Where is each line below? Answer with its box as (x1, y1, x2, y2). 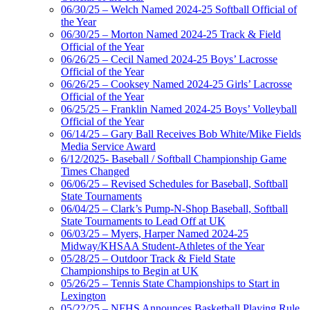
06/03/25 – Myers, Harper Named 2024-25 (61, 228, 248, 240)
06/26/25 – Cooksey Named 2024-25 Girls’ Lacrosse (61, 78, 292, 91)
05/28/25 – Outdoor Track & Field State (61, 253, 235, 265)
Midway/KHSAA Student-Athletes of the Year (61, 240, 264, 253)
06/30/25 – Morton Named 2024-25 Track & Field (61, 28, 281, 41)
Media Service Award (61, 140, 156, 153)
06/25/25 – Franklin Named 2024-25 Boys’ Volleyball (61, 103, 297, 116)
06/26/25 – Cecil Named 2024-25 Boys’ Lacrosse (61, 53, 277, 66)
